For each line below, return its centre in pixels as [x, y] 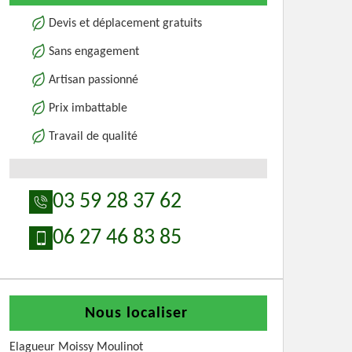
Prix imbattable [88, 108]
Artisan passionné [93, 80]
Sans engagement [94, 52]
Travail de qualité [93, 137]
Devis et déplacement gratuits [125, 24]
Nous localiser [136, 313]
